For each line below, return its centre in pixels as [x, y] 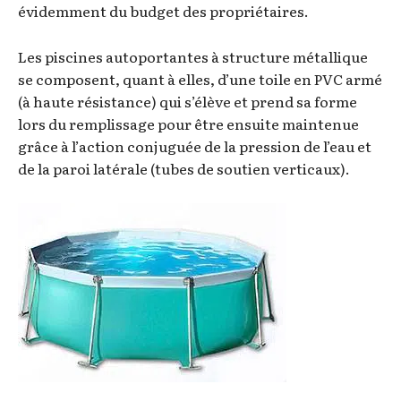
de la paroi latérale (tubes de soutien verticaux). [184, 168]
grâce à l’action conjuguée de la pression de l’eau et [195, 145]
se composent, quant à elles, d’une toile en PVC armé [200, 78]
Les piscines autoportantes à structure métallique [193, 56]
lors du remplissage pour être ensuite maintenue [188, 123]
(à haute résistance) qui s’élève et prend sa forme [188, 101]
